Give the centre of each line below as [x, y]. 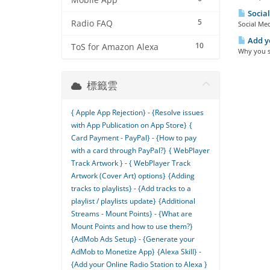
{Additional [177, 201]
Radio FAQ [92, 24]
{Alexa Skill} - [179, 252]
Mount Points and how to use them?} [132, 226]
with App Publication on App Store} [129, 125]
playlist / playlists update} [114, 201]
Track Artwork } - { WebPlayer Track [131, 163]
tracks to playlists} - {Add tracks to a [131, 188]
